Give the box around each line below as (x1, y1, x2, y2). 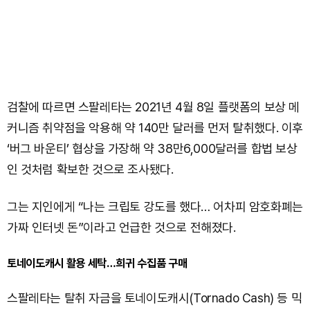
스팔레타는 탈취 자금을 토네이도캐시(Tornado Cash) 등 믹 (7, 291, 302, 305)
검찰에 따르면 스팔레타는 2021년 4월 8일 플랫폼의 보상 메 (7, 100, 300, 114)
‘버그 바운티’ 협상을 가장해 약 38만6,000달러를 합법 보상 (7, 141, 298, 156)
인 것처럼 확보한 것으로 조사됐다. (7, 162, 174, 176)
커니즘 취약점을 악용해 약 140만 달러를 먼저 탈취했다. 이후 (7, 120, 304, 135)
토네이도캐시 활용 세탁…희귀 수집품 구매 (7, 256, 188, 270)
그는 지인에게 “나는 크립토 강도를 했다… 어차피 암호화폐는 (7, 199, 303, 214)
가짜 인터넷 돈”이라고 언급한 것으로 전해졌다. (7, 220, 236, 235)
